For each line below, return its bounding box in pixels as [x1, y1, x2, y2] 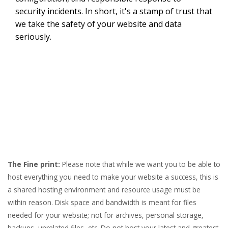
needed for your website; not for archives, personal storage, [8, 210, 204, 220]
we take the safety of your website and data [15, 18, 182, 30]
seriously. [15, 31, 51, 43]
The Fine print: [8, 159, 60, 169]
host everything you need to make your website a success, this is [8, 172, 218, 182]
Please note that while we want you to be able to [60, 159, 220, 169]
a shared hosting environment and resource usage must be [8, 185, 201, 195]
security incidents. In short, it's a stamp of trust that [15, 6, 212, 17]
